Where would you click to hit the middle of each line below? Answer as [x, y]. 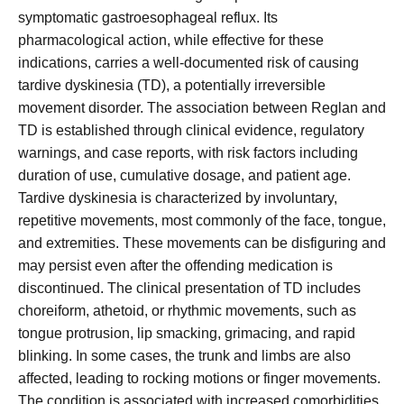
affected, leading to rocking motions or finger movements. [199, 379]
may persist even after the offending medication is [175, 266]
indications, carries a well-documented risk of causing [188, 63]
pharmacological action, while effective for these [171, 41]
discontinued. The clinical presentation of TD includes [189, 289]
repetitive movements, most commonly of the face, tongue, [202, 221]
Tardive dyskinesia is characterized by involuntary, [178, 198]
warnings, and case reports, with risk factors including [188, 153]
